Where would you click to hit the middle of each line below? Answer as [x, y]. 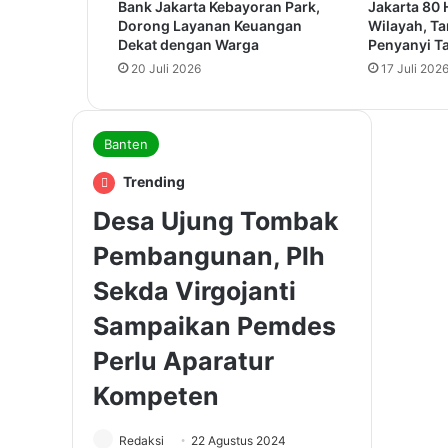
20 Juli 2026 [166, 69]
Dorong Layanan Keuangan [210, 26]
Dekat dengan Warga [188, 45]
